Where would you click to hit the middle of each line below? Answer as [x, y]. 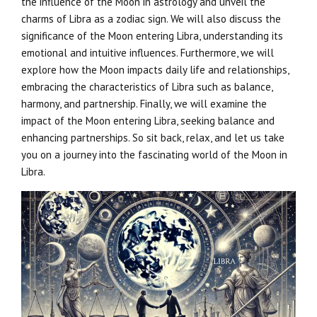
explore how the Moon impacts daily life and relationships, [155, 69]
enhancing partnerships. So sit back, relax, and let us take [153, 137]
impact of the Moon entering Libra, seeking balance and [148, 120]
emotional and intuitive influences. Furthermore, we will [148, 52]
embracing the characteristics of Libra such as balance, [147, 86]
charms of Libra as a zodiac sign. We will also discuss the [151, 18]
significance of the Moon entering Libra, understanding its [152, 35]
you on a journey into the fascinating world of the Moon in [154, 154]
